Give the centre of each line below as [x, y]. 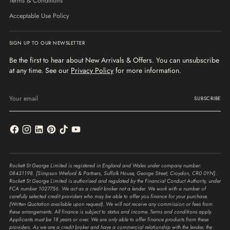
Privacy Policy [92, 71]
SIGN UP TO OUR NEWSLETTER [47, 43]
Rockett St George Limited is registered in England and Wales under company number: [105, 166]
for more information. [147, 71]
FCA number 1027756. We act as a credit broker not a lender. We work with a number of [108, 189]
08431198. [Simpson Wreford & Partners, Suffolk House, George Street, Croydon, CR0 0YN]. [113, 174]
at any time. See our [40, 71]
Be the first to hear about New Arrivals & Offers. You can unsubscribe [114, 60]
